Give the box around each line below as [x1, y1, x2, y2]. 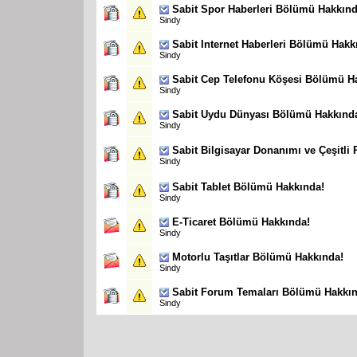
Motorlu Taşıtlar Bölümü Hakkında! [172, 250, 343, 263]
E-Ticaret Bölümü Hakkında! [172, 215, 310, 228]
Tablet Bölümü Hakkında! [201, 180, 324, 193]
